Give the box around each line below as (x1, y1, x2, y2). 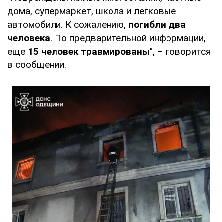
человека (7, 32, 50, 44)
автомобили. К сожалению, (7, 18, 128, 30)
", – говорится (150, 45, 211, 57)
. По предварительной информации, (50, 32, 206, 44)
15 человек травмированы (28, 45, 150, 57)
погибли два (128, 18, 186, 30)
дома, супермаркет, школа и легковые (7, 5, 176, 17)
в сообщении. (7, 58, 66, 70)
